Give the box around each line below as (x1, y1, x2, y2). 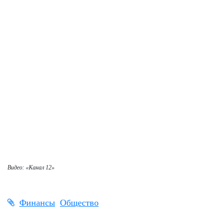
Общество (60, 197, 99, 208)
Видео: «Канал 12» (7, 164, 55, 171)
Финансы (19, 197, 55, 208)
